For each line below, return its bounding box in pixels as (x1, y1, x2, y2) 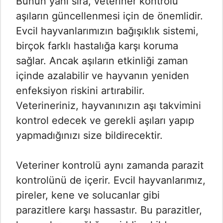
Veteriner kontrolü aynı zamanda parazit (16, 159, 204, 172)
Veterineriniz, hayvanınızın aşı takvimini (16, 100, 201, 112)
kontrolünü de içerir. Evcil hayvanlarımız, (16, 174, 206, 187)
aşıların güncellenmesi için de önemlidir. (16, 10, 203, 22)
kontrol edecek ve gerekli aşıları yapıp (16, 114, 194, 127)
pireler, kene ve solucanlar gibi (16, 189, 160, 202)
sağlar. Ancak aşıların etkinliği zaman (16, 55, 188, 67)
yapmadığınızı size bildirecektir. (16, 129, 163, 142)
